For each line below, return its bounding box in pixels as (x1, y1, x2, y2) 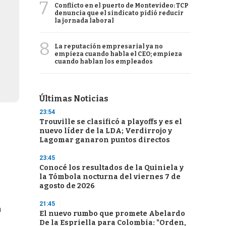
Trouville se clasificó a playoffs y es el (39, 118, 182, 126)
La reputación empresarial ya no (54, 43, 163, 50)
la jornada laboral (54, 17, 114, 24)
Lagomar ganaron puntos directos (39, 136, 170, 144)
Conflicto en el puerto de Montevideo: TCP (54, 2, 188, 9)
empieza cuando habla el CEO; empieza (54, 50, 182, 58)
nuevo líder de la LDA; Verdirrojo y (39, 127, 172, 135)
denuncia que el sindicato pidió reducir (54, 10, 184, 17)
